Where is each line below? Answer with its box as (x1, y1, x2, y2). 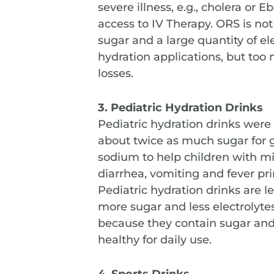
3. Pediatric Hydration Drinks (98, 101, 264, 115)
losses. (98, 67, 134, 81)
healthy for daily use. (98, 233, 212, 247)
